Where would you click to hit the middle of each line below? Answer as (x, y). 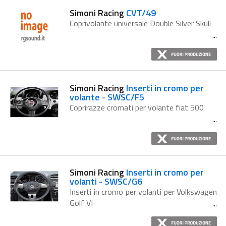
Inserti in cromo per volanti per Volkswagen (143, 192)
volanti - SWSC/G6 (106, 181)
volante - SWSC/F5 (107, 97)
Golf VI (81, 203)
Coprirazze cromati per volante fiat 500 (137, 107)
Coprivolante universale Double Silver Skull (140, 23)
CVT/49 (141, 13)
